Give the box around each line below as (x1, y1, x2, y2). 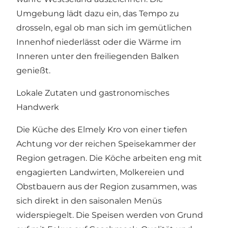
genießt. (16, 65, 50, 75)
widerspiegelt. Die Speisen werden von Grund (16, 210, 203, 220)
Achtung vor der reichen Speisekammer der (16, 138, 196, 149)
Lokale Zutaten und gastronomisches (16, 88, 169, 98)
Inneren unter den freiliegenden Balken (16, 51, 179, 61)
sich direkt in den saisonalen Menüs (16, 195, 162, 206)
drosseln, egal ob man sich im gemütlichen (16, 22, 192, 33)
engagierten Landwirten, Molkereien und (16, 167, 184, 177)
